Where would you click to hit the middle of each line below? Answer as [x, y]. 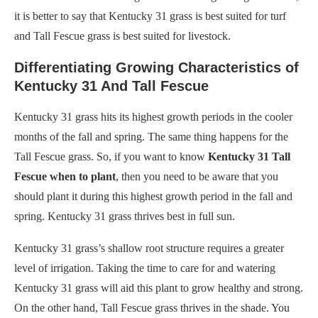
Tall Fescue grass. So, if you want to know [111, 157]
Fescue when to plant [65, 177]
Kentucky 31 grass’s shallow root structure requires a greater [149, 248]
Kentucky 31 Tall [249, 157]
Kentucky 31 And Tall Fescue [111, 86]
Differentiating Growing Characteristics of [157, 68]
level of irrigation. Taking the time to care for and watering [145, 268]
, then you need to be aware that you [197, 177]
